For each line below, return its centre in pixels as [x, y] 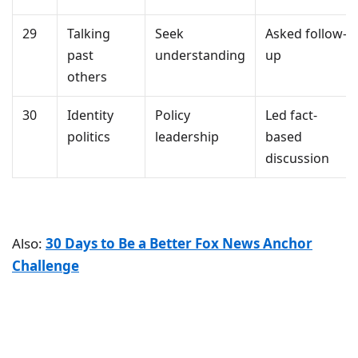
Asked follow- [306, 34]
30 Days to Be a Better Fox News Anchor [179, 244]
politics [89, 137]
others [87, 77]
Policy [173, 115]
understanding [200, 56]
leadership [187, 137]
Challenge [46, 266]
